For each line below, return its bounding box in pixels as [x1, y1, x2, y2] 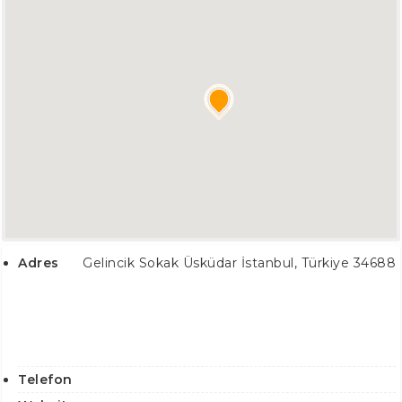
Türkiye [301, 254, 349, 271]
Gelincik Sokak [83, 254, 179, 271]
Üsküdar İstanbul [179, 254, 294, 271]
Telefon [18, 371, 73, 388]
